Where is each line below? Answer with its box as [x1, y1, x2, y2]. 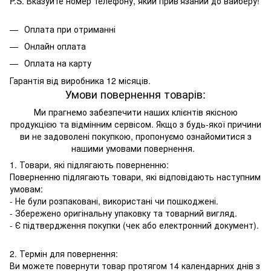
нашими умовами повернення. [71, 142, 200, 154]
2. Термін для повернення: [10, 247, 120, 260]
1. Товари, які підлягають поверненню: [10, 158, 169, 171]
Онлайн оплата [24, 39, 88, 52]
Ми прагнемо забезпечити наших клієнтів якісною [33, 105, 238, 118]
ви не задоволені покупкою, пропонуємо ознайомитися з [19, 129, 252, 142]
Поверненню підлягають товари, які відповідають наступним [10, 170, 261, 183]
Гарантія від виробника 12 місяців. [10, 74, 151, 87]
